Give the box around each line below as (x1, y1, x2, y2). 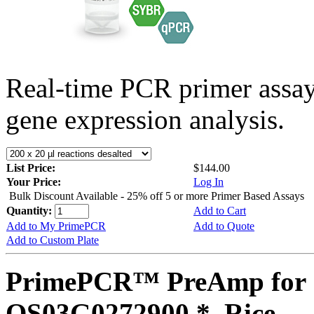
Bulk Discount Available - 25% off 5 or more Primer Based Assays (9, 189, 304, 202)
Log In (193, 175, 224, 188)
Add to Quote (193, 219, 254, 232)
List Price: (6, 161, 58, 174)
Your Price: (6, 175, 61, 188)
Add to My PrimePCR (6, 219, 106, 232)
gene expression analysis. (6, 104, 285, 135)
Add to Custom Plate (6, 233, 99, 246)
